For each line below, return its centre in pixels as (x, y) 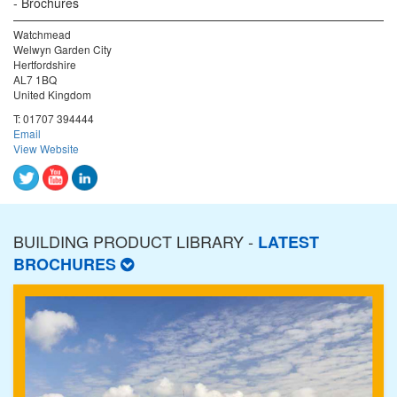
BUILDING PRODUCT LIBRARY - (136, 241)
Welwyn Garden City (62, 49)
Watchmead (42, 34)
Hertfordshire (45, 64)
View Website (46, 148)
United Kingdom (52, 94)
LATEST (288, 241)
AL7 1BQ (35, 79)
